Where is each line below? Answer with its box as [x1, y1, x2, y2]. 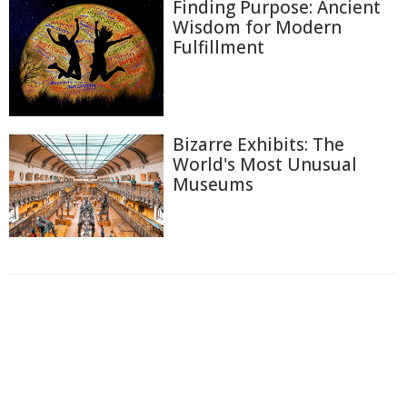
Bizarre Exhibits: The [173, 133, 344, 157]
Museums [173, 173, 253, 197]
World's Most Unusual [173, 153, 357, 177]
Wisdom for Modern [173, 15, 342, 39]
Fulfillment [173, 35, 264, 59]
